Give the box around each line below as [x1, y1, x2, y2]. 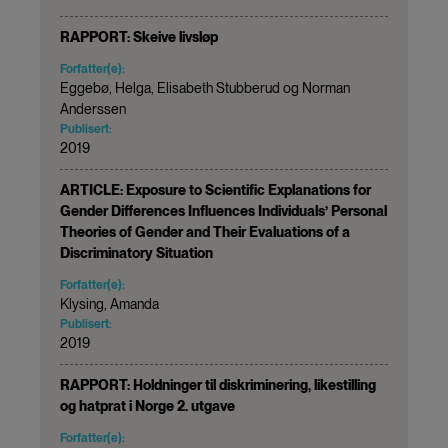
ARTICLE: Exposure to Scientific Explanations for [60, 181, 371, 198]
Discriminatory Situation [60, 244, 213, 261]
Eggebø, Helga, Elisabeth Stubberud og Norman [60, 79, 350, 96]
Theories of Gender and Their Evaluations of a [60, 223, 350, 240]
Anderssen [60, 100, 126, 117]
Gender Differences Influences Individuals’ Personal [60, 202, 387, 219]
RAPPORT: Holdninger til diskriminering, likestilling [60, 376, 376, 393]
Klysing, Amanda [60, 295, 159, 312]
